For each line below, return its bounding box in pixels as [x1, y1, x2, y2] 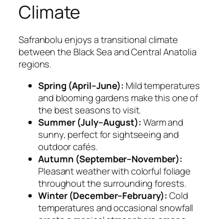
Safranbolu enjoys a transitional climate [19, 33, 178, 46]
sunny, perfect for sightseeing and [38, 128, 179, 141]
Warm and [141, 115, 184, 129]
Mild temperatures [124, 79, 200, 92]
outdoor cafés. [38, 140, 98, 153]
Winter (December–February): [38, 189, 168, 202]
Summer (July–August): [38, 115, 141, 129]
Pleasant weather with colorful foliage [38, 164, 191, 177]
